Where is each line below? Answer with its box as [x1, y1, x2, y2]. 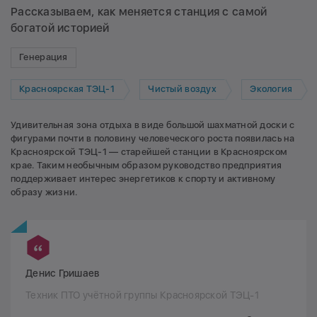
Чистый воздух [148, 83, 217, 95]
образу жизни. [11, 186, 78, 197]
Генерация [19, 52, 68, 63]
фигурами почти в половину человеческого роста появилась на [11, 132, 295, 144]
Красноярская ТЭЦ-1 [19, 83, 115, 95]
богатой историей [11, 21, 110, 35]
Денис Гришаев [25, 267, 100, 279]
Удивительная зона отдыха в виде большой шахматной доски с [11, 119, 295, 130]
